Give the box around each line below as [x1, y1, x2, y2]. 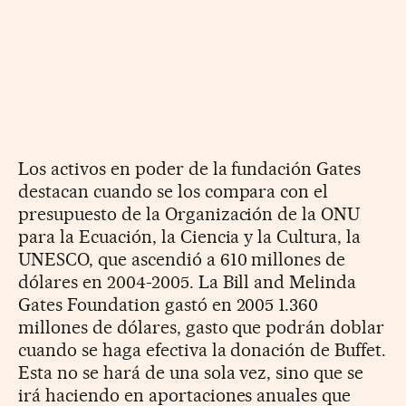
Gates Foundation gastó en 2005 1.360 [18, 293, 319, 315]
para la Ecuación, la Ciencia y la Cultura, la [18, 225, 362, 247]
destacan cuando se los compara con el [18, 179, 329, 202]
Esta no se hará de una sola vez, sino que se [18, 361, 364, 383]
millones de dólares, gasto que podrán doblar [18, 315, 385, 338]
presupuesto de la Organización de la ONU [18, 202, 361, 225]
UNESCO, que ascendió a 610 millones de [18, 247, 346, 270]
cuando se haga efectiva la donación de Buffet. [18, 338, 387, 361]
